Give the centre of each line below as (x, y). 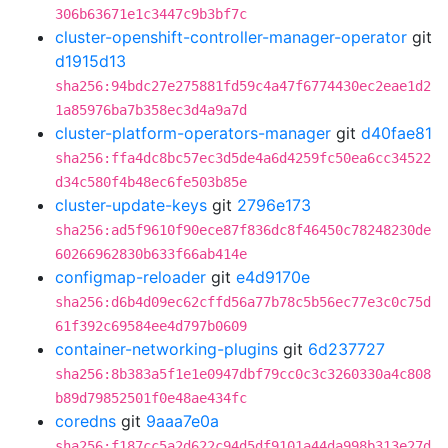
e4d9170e (273, 277)
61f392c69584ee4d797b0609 (151, 326)
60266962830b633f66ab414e (151, 254)
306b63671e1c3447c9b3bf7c (151, 14)
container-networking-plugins (166, 349)
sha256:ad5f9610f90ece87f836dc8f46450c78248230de (243, 230)
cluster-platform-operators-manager (193, 133)
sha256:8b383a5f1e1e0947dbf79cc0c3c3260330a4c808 (243, 374)
